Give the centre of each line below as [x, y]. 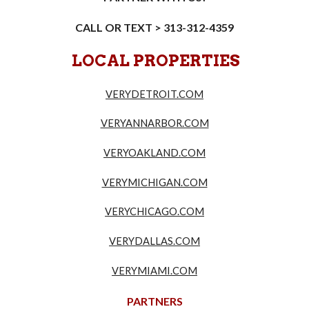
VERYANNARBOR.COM [154, 123]
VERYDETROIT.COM [154, 94]
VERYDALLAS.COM [154, 241]
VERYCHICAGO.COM [154, 212]
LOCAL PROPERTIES [156, 61]
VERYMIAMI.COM [154, 270]
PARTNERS [154, 301]
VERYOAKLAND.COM [154, 152]
